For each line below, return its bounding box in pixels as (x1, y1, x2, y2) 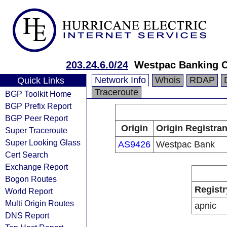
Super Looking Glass (5, 138, 81, 147)
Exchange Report (5, 162, 68, 171)
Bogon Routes (5, 174, 57, 183)
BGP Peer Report (5, 113, 68, 123)
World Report (5, 186, 53, 196)
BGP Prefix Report (5, 101, 71, 110)
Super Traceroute (5, 126, 67, 135)
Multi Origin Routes (5, 199, 74, 208)
